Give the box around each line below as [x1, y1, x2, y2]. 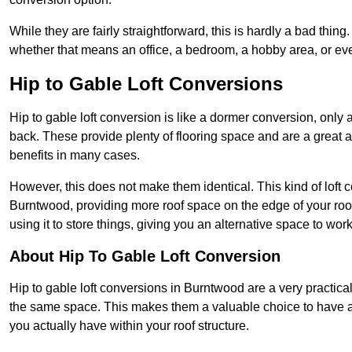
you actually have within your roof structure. [9, 319, 249, 333]
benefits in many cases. [9, 148, 140, 163]
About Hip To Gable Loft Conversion [9, 247, 280, 266]
